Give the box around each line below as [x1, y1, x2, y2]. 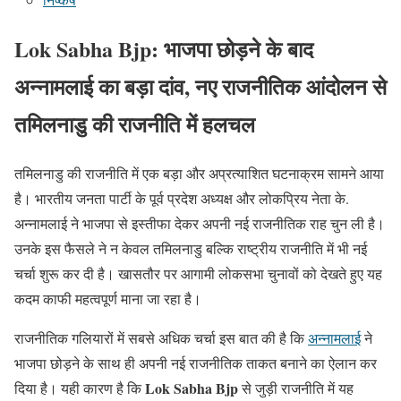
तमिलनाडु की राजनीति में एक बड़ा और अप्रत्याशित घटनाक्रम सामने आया [14, 163, 384, 183]
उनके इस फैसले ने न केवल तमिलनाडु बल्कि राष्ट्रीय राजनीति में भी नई [14, 238, 367, 258]
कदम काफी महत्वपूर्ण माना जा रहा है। [14, 288, 201, 308]
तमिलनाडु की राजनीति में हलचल [14, 107, 255, 140]
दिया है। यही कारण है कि [14, 378, 145, 397]
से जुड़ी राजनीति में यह [238, 378, 354, 397]
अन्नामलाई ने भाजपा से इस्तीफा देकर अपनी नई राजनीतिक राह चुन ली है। [14, 213, 385, 233]
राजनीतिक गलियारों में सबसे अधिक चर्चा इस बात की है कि [14, 328, 308, 347]
